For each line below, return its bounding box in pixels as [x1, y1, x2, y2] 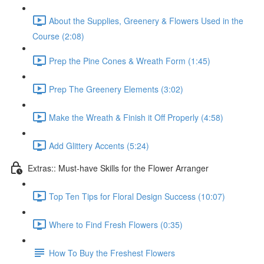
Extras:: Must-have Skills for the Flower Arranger [28, 161, 209, 174]
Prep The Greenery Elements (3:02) [49, 82, 183, 95]
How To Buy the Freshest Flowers [49, 246, 175, 259]
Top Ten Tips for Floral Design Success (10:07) [49, 190, 225, 202]
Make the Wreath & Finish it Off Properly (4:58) [49, 111, 223, 123]
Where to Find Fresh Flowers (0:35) [49, 218, 183, 230]
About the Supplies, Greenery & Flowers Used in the [49, 14, 243, 27]
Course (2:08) [32, 30, 84, 42]
